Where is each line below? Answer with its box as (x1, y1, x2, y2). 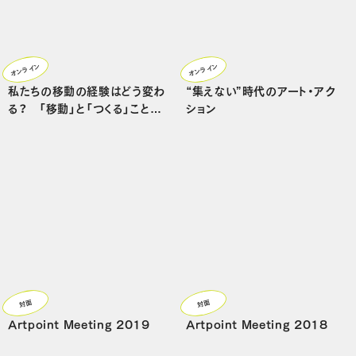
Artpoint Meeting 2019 (8, 315, 150, 332)
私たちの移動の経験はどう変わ (8, 81, 165, 99)
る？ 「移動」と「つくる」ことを (8, 99, 161, 116)
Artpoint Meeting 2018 (186, 315, 328, 332)
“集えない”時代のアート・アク (186, 81, 336, 99)
